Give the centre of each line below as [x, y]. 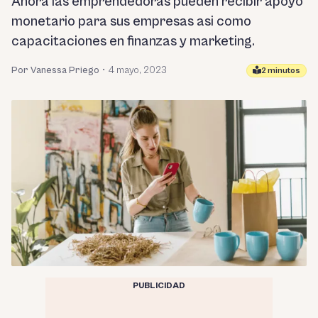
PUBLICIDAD [159, 286]
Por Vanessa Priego [55, 70]
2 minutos [281, 70]
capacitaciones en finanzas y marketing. [133, 42]
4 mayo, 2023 [137, 70]
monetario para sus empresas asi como [131, 22]
